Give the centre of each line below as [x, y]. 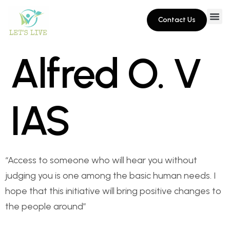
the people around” [46, 206]
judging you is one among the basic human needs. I [110, 175]
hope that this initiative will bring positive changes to [113, 191]
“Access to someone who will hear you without [101, 160]
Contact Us [177, 20]
